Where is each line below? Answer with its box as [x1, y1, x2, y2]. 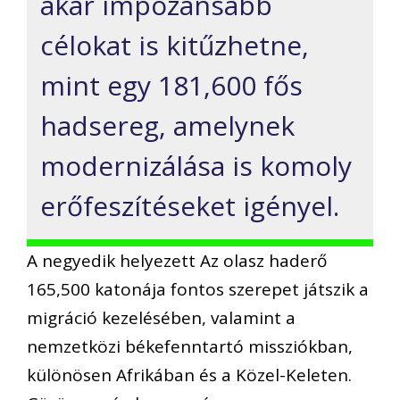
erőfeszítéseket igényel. [40, 187, 339, 224]
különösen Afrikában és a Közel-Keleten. [27, 363, 352, 387]
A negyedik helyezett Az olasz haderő [27, 249, 327, 272]
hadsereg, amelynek [40, 107, 295, 144]
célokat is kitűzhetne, [40, 27, 309, 63]
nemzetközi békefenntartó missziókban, [27, 335, 353, 358]
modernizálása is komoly [40, 147, 352, 184]
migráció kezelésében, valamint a [27, 306, 296, 329]
